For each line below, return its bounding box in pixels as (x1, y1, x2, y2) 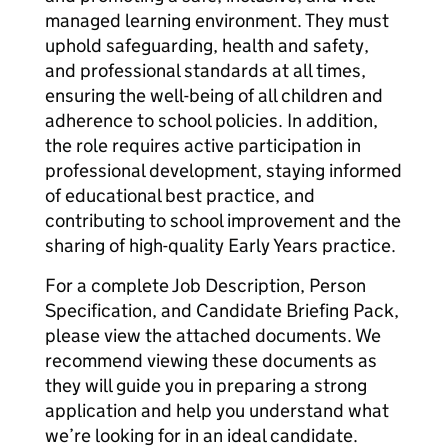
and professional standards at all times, (45, 59, 366, 82)
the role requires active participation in (45, 134, 361, 157)
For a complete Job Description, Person (45, 274, 366, 297)
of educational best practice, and (45, 184, 315, 207)
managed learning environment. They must (45, 9, 389, 32)
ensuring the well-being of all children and (45, 84, 383, 107)
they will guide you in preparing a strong (45, 374, 367, 397)
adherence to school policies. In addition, (45, 109, 378, 132)
